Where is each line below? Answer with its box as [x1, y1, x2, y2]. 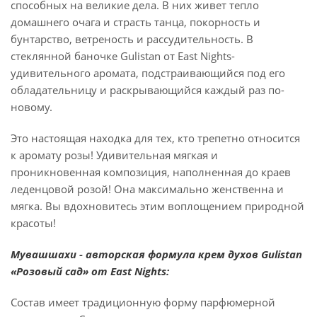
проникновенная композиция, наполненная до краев [11, 165, 291, 179]
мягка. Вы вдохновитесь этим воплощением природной [11, 199, 304, 213]
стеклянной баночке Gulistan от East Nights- [11, 49, 235, 63]
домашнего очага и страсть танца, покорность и [11, 15, 260, 29]
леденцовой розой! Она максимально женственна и [11, 182, 284, 196]
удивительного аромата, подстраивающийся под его [11, 66, 285, 80]
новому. [11, 100, 52, 114]
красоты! [11, 216, 56, 230]
